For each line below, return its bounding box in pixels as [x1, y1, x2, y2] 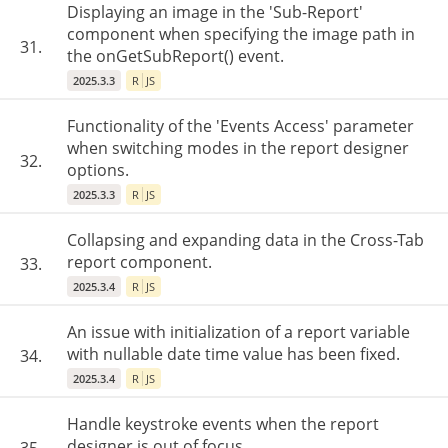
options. [67, 159, 129, 181]
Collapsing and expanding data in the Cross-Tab [67, 229, 424, 251]
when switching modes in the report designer [67, 137, 409, 159]
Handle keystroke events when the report [67, 413, 379, 435]
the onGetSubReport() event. [67, 45, 284, 67]
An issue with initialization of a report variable [67, 321, 410, 343]
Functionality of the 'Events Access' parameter [67, 115, 414, 137]
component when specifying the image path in [67, 23, 415, 45]
